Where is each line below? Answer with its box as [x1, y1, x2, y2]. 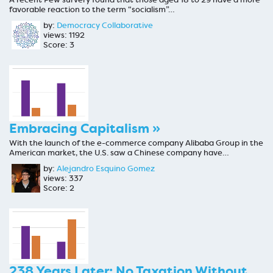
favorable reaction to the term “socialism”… [9, 4, 175, 15]
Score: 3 [43, 40, 74, 51]
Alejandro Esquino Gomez [57, 163, 155, 174]
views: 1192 [43, 30, 85, 41]
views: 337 [43, 173, 83, 183]
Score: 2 [43, 183, 74, 193]
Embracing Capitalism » [9, 119, 160, 137]
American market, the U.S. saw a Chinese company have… [9, 147, 229, 158]
